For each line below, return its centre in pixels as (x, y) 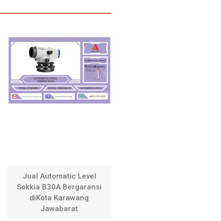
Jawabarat (59, 209)
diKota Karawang (59, 198)
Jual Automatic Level (59, 176)
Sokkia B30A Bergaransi (59, 187)
